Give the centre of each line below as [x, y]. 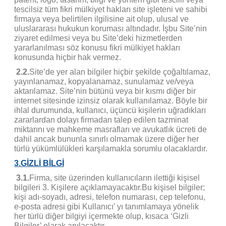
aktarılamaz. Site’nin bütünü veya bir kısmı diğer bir [105, 91]
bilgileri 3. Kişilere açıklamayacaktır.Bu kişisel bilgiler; [109, 187]
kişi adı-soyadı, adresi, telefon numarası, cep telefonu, [110, 197]
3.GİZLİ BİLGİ [39, 163]
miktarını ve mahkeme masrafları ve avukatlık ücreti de [110, 129]
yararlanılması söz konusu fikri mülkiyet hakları [97, 47]
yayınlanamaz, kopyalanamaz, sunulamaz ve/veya [104, 81]
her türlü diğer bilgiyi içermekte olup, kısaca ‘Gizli [101, 216]
